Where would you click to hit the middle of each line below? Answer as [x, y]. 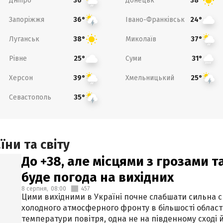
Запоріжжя [26, 19]
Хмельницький [150, 78]
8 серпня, [35, 189]
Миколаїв [141, 39]
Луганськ [24, 39]
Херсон [21, 78]
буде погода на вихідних [98, 177]
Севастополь [30, 97]
